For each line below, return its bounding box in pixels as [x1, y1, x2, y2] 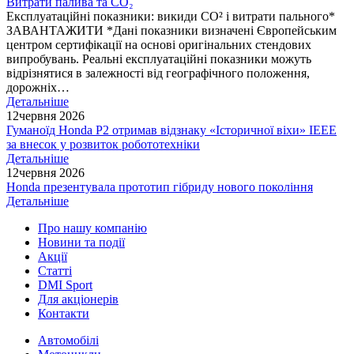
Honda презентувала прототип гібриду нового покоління [6, 180, 313, 194]
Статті [38, 264, 72, 278]
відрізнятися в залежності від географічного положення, [6, 66, 310, 81]
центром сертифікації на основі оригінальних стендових [6, 38, 311, 52]
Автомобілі [38, 333, 99, 348]
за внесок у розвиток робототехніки [6, 137, 200, 152]
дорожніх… [6, 81, 70, 95]
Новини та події [38, 235, 125, 250]
